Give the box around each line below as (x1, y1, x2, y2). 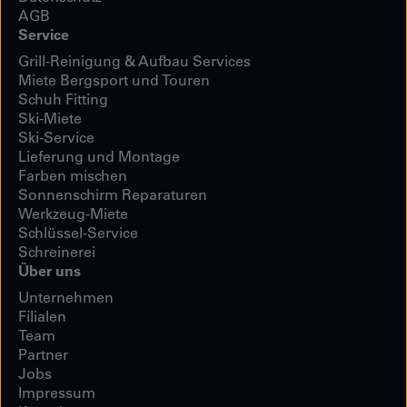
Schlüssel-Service (18, 223, 138, 243)
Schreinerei (18, 242, 95, 262)
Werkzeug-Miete (18, 203, 128, 223)
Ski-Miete (18, 108, 82, 128)
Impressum (18, 382, 95, 402)
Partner (18, 344, 68, 364)
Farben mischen (18, 165, 127, 185)
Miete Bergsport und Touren (18, 70, 210, 90)
